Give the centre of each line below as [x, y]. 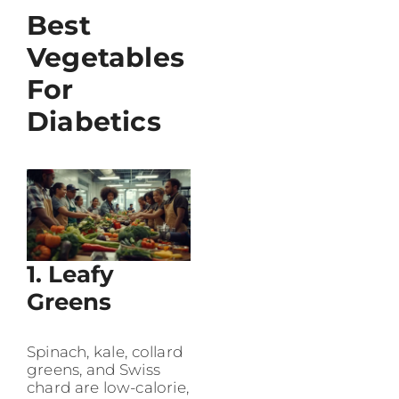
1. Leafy [70, 275]
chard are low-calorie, [108, 388]
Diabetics [94, 122]
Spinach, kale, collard [105, 352]
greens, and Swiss [94, 370]
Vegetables [106, 58]
